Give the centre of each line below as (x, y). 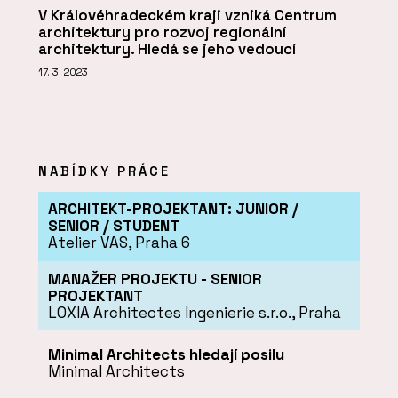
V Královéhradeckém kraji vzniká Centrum (187, 16)
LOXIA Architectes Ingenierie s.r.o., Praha (194, 312)
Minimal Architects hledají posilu (166, 355)
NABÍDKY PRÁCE (104, 171)
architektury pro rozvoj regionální (162, 33)
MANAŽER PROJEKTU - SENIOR (155, 279)
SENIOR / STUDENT (113, 226)
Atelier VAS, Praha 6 (119, 243)
